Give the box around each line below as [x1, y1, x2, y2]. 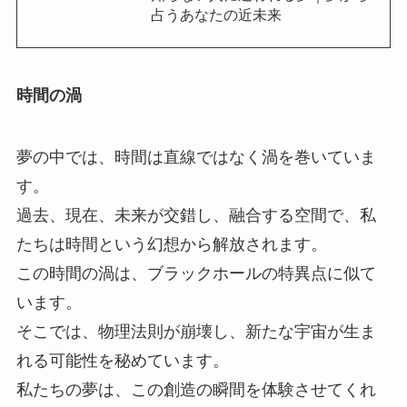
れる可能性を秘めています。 [15, 351, 229, 370]
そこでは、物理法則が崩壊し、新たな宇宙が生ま [15, 322, 376, 341]
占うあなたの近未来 [150, 6, 282, 23]
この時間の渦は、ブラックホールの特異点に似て [15, 263, 376, 283]
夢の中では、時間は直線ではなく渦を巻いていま [15, 147, 376, 166]
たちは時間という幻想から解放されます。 [15, 234, 327, 253]
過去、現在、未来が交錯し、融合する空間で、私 [15, 205, 376, 224]
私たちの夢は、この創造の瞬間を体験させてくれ [15, 380, 376, 399]
